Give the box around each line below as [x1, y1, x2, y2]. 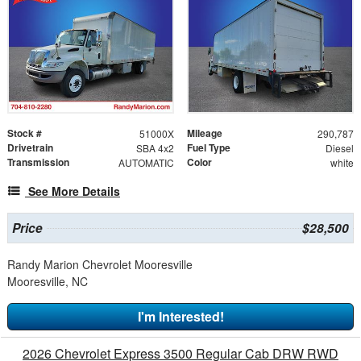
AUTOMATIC [118, 155, 174, 169]
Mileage [187, 125, 222, 140]
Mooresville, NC [7, 272, 88, 289]
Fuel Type [187, 139, 230, 155]
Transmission [7, 154, 69, 169]
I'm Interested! [137, 306, 224, 326]
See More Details [28, 182, 120, 199]
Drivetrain [7, 139, 53, 155]
